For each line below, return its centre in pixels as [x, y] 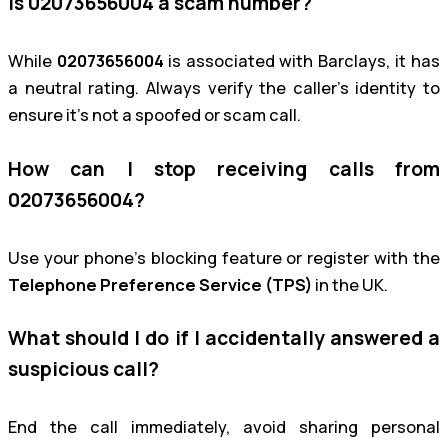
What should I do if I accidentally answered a [224, 338]
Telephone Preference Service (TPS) [160, 284]
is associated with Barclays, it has [302, 61]
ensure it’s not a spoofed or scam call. [154, 115]
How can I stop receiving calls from [224, 168]
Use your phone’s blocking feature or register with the [224, 257]
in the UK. [350, 284]
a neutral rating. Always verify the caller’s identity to [224, 88]
